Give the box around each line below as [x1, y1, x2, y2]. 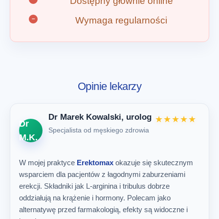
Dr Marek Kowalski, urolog [48, 112, 152, 122]
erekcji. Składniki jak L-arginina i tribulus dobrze [19, 182, 170, 191]
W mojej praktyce [19, 158, 77, 167]
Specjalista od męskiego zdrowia [48, 126, 149, 134]
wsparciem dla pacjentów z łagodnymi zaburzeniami [19, 170, 185, 179]
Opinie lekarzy [77, 80, 142, 92]
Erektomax [77, 158, 113, 167]
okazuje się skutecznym [113, 158, 193, 167]
